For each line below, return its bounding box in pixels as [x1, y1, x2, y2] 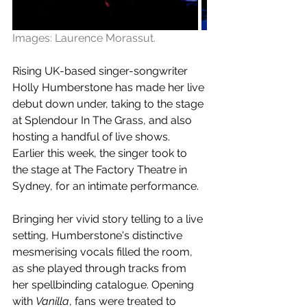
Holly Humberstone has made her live [12, 81, 207, 94]
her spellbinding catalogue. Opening [12, 278, 197, 291]
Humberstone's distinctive [51, 229, 185, 242]
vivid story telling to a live [73, 212, 206, 225]
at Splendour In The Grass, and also [12, 114, 195, 127]
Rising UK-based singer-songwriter [12, 64, 191, 77]
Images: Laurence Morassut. [12, 32, 156, 45]
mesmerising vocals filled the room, [12, 245, 195, 258]
